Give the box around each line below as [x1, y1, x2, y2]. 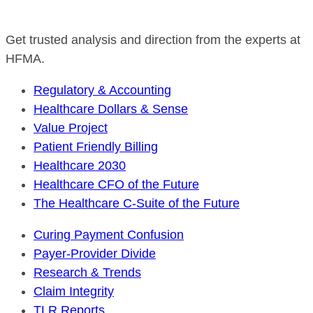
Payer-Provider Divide [34, 247, 156, 261]
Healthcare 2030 [34, 159, 126, 173]
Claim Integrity [34, 284, 114, 298]
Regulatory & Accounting [34, 83, 171, 97]
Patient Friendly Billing [34, 140, 158, 154]
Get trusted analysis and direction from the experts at [6, 33, 300, 47]
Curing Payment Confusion [34, 228, 184, 242]
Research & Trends [34, 265, 141, 279]
